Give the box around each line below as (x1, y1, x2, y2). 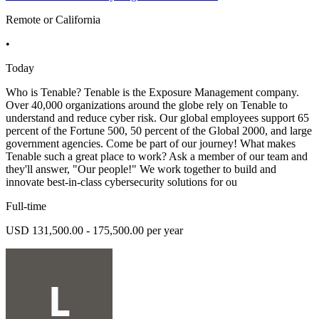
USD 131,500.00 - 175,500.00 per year (6, 224, 183, 237)
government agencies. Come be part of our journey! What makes (6, 137, 296, 150)
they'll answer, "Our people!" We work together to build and (6, 163, 276, 176)
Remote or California (6, 14, 100, 26)
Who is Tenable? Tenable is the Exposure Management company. (6, 86, 299, 99)
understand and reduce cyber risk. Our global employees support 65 (6, 112, 309, 125)
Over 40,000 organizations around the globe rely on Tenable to (6, 99, 288, 112)
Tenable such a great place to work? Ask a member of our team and (6, 150, 308, 163)
